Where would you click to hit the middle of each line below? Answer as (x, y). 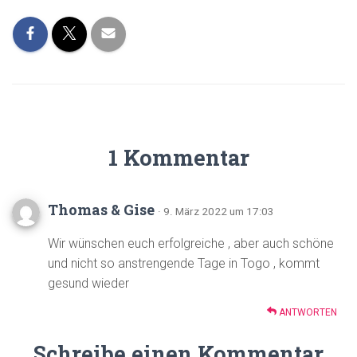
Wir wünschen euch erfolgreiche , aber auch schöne (191, 243)
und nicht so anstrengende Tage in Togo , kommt (184, 263)
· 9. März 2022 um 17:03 (216, 211)
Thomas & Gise (103, 209)
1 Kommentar (178, 157)
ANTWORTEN (307, 312)
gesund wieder (88, 283)
